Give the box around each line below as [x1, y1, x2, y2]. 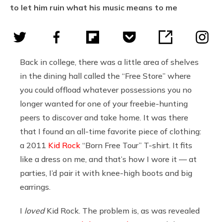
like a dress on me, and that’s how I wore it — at [20, 154, 197, 164]
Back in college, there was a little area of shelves [20, 56, 199, 67]
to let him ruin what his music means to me [10, 2, 177, 12]
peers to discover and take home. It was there [20, 112, 188, 122]
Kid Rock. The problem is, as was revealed [47, 205, 200, 216]
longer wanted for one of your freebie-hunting [20, 98, 188, 109]
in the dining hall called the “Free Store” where [20, 70, 191, 81]
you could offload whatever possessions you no [20, 84, 192, 95]
